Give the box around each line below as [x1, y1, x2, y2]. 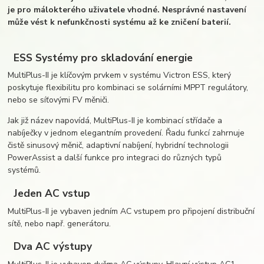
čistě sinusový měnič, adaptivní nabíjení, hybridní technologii [8, 140, 229, 151]
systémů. [8, 164, 44, 176]
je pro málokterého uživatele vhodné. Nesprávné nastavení [8, 4, 247, 16]
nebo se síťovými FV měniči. [8, 94, 110, 106]
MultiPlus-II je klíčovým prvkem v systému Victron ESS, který [8, 70, 232, 81]
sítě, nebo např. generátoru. [8, 217, 111, 229]
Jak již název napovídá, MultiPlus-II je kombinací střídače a [8, 115, 223, 127]
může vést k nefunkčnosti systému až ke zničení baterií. [8, 16, 232, 28]
